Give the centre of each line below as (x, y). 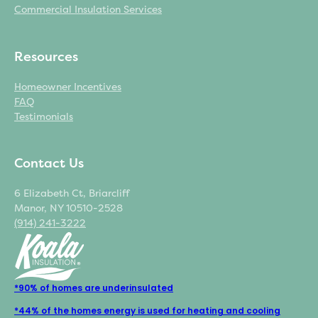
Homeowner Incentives (68, 87)
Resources (46, 57)
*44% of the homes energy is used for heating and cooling (147, 311)
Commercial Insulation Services (88, 10)
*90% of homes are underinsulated (94, 288)
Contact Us (49, 163)
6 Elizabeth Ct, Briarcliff (71, 193)
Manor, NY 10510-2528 (68, 208)
